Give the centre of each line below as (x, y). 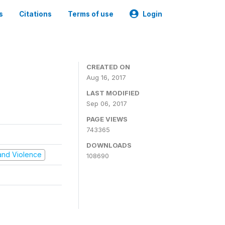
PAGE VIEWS (107, 119)
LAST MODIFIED (113, 93)
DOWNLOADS (109, 145)
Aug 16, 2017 (106, 77)
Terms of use (91, 14)
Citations (35, 14)
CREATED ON (108, 67)
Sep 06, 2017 (107, 103)
